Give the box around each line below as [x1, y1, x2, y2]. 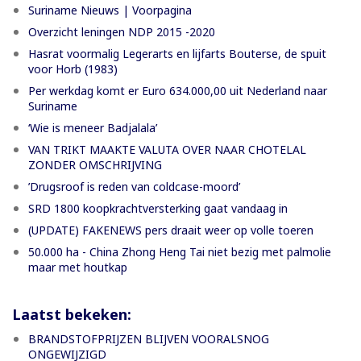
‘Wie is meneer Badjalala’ [28, 120, 157, 136]
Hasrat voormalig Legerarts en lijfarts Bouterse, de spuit [28, 46, 326, 62]
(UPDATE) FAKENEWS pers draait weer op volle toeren [28, 222, 313, 239]
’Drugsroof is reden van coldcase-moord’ [28, 179, 240, 195]
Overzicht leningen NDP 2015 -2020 [28, 24, 215, 40]
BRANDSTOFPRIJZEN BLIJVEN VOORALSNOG [28, 331, 269, 347]
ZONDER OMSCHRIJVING [28, 157, 162, 173]
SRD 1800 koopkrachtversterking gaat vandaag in [28, 201, 288, 217]
